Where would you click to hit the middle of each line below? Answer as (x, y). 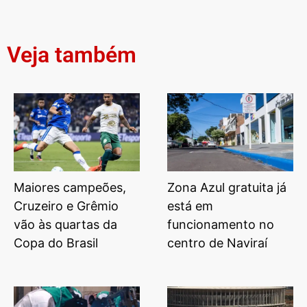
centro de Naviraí (217, 243)
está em (190, 206)
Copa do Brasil (56, 243)
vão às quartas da (65, 224)
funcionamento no (221, 224)
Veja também (72, 54)
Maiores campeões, (70, 187)
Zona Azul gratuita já (227, 187)
